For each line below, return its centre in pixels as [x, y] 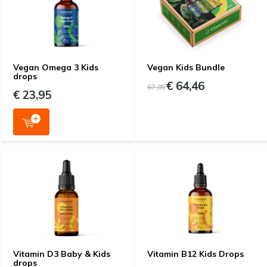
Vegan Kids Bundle [186, 68]
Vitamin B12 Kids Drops [195, 254]
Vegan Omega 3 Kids [56, 68]
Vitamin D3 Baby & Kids [62, 254]
